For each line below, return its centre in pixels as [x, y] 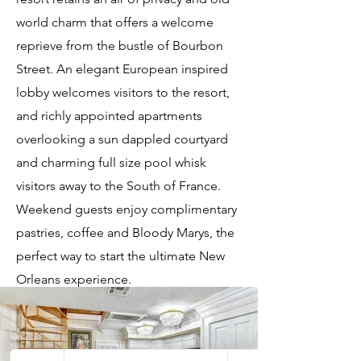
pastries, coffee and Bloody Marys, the [125, 232]
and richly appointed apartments [109, 116]
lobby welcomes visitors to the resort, [123, 92]
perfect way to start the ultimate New [120, 256]
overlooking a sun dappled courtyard [122, 139]
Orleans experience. [74, 279]
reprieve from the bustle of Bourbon [120, 46]
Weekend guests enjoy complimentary [127, 209]
